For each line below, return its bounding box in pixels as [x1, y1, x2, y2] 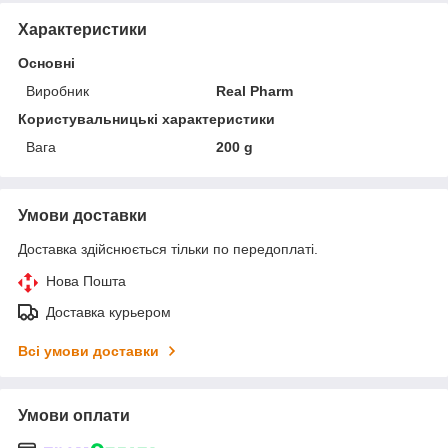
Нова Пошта [46, 272, 126, 289]
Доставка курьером [46, 303, 171, 320]
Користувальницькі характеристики [18, 110, 275, 127]
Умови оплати [18, 406, 130, 424]
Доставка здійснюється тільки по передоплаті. [18, 240, 318, 257]
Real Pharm [216, 82, 294, 99]
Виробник [26, 82, 89, 99]
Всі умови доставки [18, 342, 159, 359]
